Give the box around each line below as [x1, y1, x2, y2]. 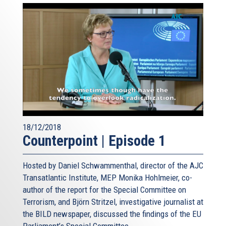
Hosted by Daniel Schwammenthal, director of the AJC [23, 160, 203, 171]
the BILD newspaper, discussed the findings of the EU [23, 208, 201, 219]
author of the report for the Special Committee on [23, 184, 186, 195]
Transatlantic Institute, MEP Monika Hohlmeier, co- [23, 172, 192, 183]
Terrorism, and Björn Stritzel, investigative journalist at [23, 196, 203, 207]
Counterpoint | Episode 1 [23, 132, 166, 149]
